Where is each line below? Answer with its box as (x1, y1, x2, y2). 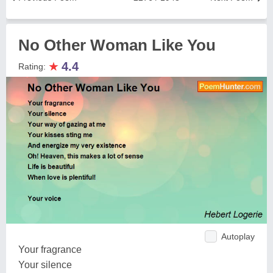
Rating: (18, 62, 48, 71)
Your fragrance (18, 244, 82, 255)
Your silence (18, 259, 72, 270)
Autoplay (221, 231, 255, 241)
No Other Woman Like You (18, 36, 216, 54)
